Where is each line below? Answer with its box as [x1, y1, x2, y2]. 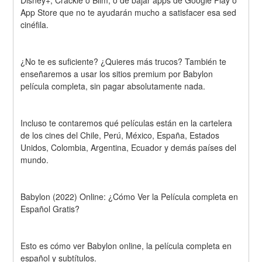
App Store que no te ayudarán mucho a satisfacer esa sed [20, 6, 237, 19]
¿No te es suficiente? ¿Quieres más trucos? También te [20, 56, 227, 68]
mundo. [20, 153, 49, 166]
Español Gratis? [20, 202, 80, 215]
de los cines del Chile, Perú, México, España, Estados [20, 129, 220, 141]
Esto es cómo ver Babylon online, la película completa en [20, 239, 232, 251]
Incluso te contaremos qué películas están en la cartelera [20, 116, 233, 129]
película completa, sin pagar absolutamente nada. [20, 80, 206, 92]
